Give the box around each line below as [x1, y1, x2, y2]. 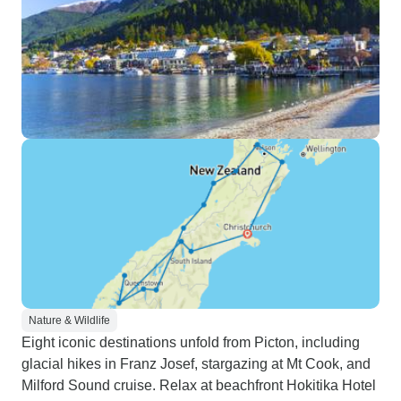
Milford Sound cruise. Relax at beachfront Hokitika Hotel [21, 378, 376, 393]
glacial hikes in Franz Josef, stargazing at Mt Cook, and [21, 356, 371, 371]
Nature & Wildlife [29, 314, 110, 327]
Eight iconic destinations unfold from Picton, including [21, 335, 360, 350]
